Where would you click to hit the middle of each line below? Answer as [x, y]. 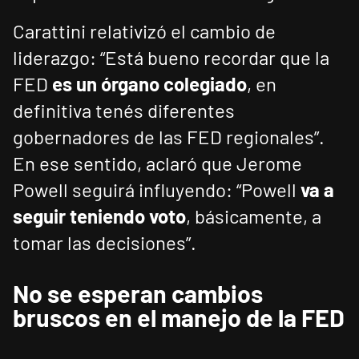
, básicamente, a [254, 216]
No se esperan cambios [138, 294]
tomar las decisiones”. [105, 243]
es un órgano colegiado [149, 84]
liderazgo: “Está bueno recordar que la [171, 58]
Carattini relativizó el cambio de [144, 31]
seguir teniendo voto [99, 216]
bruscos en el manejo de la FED [179, 318]
